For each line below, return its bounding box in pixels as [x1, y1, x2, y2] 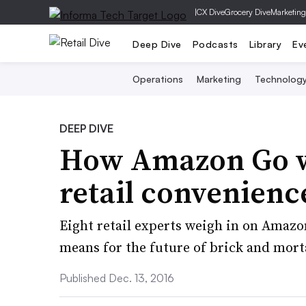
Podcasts [192, 38, 238, 50]
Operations [132, 73, 183, 85]
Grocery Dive [225, 7, 270, 17]
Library [249, 38, 281, 50]
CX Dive [197, 7, 225, 17]
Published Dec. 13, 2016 [59, 271, 174, 285]
